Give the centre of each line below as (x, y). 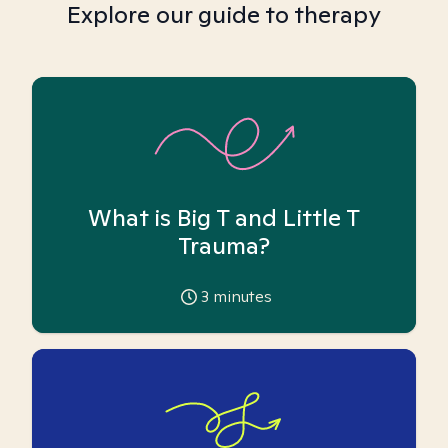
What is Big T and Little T (224, 217)
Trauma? (224, 245)
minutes (240, 296)
